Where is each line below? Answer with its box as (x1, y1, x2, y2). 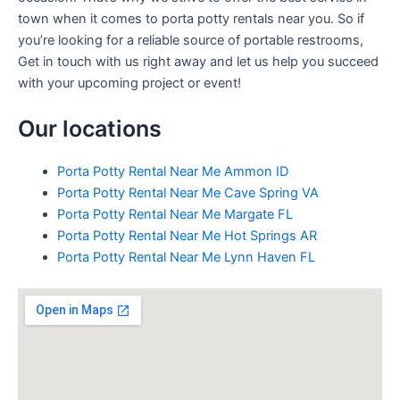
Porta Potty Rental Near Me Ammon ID (56, 162, 288, 179)
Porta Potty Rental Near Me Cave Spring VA (56, 184, 319, 201)
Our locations (18, 114, 162, 142)
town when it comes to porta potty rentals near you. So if (18, 10, 364, 27)
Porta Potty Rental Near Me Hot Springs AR (56, 227, 317, 244)
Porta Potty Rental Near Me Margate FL (56, 205, 293, 222)
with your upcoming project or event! (18, 74, 241, 91)
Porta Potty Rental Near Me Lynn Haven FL (56, 248, 315, 265)
